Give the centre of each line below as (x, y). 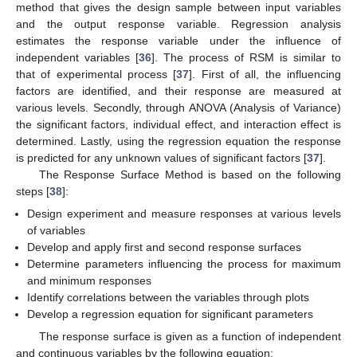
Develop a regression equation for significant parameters (171, 314)
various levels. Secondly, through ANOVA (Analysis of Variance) (178, 107)
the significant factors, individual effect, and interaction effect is (178, 124)
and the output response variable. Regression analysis (178, 24)
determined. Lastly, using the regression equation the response (178, 141)
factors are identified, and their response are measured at (178, 90)
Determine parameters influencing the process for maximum (184, 263)
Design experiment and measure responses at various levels (184, 213)
